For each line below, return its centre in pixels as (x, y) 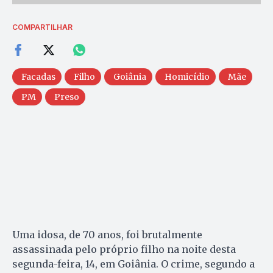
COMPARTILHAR (42, 27)
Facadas (38, 76)
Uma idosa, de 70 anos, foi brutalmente (107, 234)
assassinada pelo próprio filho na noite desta (124, 249)
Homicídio (187, 76)
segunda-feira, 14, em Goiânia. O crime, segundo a (133, 264)
